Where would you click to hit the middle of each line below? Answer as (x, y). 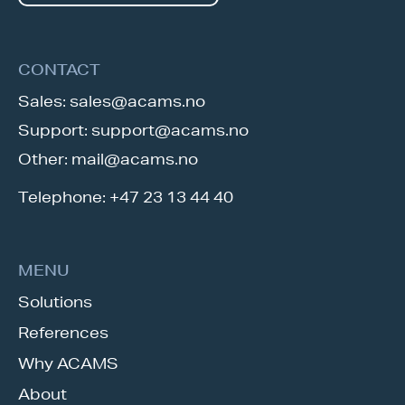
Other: (45, 159)
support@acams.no (170, 130)
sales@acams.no (137, 101)
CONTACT (59, 70)
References (63, 333)
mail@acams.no (135, 159)
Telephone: (64, 197)
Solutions (55, 302)
